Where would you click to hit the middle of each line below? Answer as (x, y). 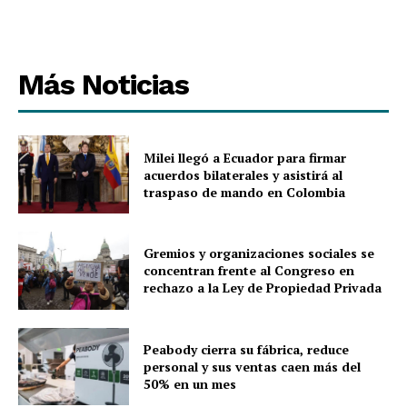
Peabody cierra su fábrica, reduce (247, 350)
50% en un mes (190, 384)
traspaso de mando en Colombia (245, 192)
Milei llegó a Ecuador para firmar (245, 157)
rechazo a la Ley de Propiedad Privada (263, 288)
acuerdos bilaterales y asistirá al (243, 174)
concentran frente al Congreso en (249, 271)
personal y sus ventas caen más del (253, 367)
